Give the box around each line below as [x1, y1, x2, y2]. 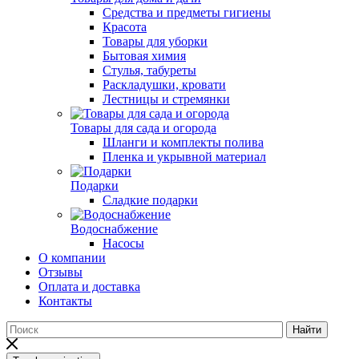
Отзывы [38, 265, 83, 280]
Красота [103, 20, 147, 34]
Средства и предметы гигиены [103, 6, 271, 20]
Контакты [38, 294, 92, 309]
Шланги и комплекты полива [103, 135, 264, 150]
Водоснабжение [71, 222, 158, 236]
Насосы [103, 236, 144, 251]
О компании [38, 251, 106, 265]
